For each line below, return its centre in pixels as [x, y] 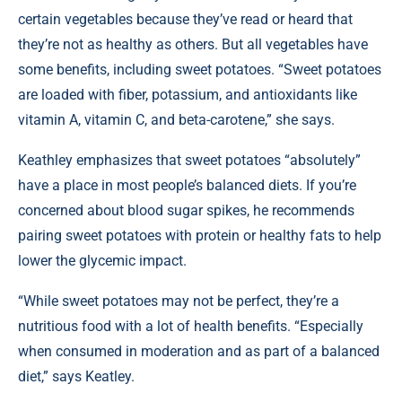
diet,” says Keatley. [76, 376]
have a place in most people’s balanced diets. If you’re [187, 185]
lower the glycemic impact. [102, 261]
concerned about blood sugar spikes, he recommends [186, 210]
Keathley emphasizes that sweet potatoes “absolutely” [189, 160]
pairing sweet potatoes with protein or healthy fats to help [200, 236]
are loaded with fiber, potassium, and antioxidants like [188, 95]
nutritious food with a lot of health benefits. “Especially [191, 326]
